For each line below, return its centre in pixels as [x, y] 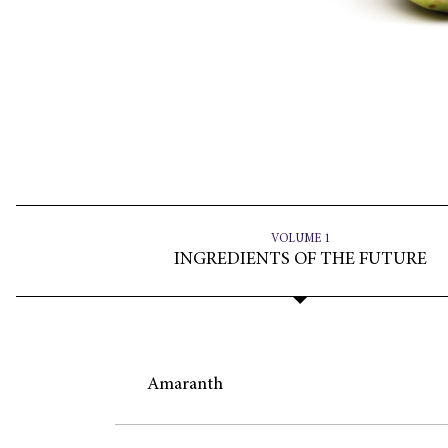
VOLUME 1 [300, 239]
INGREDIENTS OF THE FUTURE [300, 260]
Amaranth [184, 385]
